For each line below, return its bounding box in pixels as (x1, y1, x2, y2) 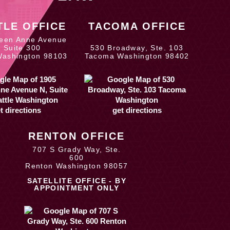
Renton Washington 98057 (25, 162, 128, 170)
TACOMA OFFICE (88, 21, 186, 32)
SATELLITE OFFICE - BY (27, 177, 127, 185)
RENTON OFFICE (28, 130, 125, 142)
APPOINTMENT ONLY (34, 184, 120, 193)
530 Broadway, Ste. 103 (90, 44, 184, 52)
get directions (112, 106, 162, 115)
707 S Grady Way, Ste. (32, 145, 121, 154)
